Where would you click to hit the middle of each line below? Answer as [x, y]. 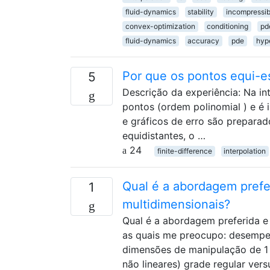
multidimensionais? [176, 204]
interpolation [245, 151]
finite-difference [184, 151]
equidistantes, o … [164, 135]
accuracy [204, 40]
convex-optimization [160, 26]
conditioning [228, 26]
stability [201, 11]
